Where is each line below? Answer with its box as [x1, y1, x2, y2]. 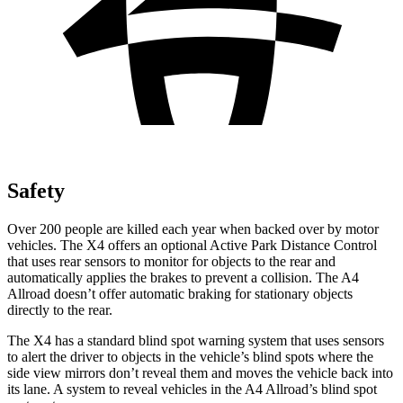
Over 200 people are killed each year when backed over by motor [7, 220, 379, 237]
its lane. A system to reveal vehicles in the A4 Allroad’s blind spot [7, 381, 377, 397]
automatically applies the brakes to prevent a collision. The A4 [7, 269, 359, 285]
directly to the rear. [7, 301, 112, 318]
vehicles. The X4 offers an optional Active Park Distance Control [7, 237, 377, 253]
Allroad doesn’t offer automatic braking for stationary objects [7, 285, 353, 301]
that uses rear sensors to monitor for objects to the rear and [7, 253, 336, 269]
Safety [7, 178, 65, 202]
